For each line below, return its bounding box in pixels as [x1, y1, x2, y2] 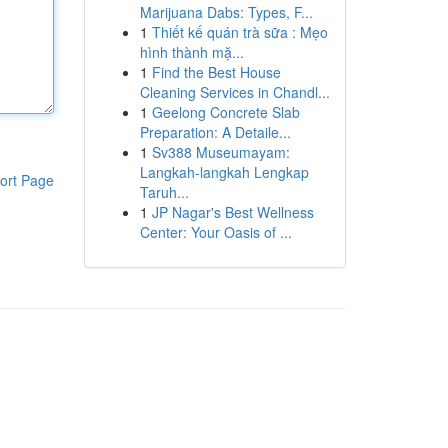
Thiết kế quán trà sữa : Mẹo [151, 22, 328, 42]
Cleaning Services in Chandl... [139, 82, 330, 102]
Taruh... [139, 182, 189, 202]
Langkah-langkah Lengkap [139, 162, 309, 182]
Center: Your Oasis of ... [139, 222, 292, 242]
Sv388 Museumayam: [151, 142, 290, 162]
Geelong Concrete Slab [151, 102, 300, 122]
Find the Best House [151, 62, 281, 82]
